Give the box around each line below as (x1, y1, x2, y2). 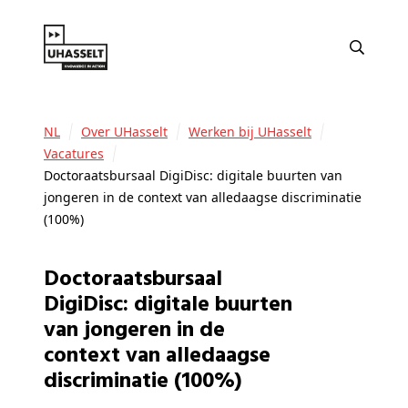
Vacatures (51, 145, 104, 163)
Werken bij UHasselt (200, 123, 311, 141)
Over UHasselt (91, 123, 168, 141)
